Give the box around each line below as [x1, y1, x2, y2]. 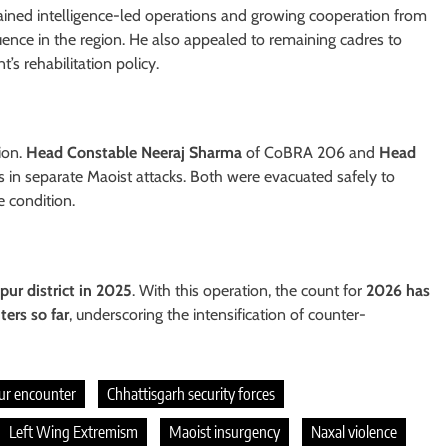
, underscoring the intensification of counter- [69, 305, 366, 325]
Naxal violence [311, 422, 397, 443]
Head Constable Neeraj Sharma [26, 143, 242, 163]
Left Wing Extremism [9, 422, 138, 443]
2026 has [366, 281, 430, 301]
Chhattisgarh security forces [107, 384, 275, 405]
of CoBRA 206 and [242, 143, 379, 163]
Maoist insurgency [169, 422, 280, 443]
